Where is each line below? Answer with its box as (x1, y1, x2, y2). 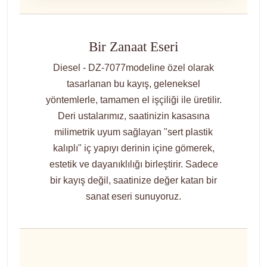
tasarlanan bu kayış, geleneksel (67, 79, 200, 89)
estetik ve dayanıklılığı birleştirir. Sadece (49, 159, 218, 170)
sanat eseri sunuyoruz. (86, 191, 181, 202)
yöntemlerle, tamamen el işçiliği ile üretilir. (45, 95, 222, 105)
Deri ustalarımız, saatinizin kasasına (57, 111, 210, 122)
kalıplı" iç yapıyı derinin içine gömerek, (52, 143, 215, 154)
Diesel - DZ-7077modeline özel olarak (53, 63, 214, 73)
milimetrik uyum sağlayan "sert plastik (54, 127, 213, 138)
